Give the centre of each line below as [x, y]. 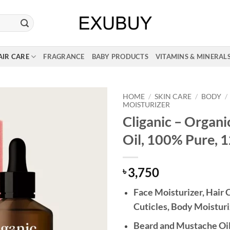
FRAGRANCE [64, 56]
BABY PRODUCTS [120, 56]
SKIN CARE [173, 97]
